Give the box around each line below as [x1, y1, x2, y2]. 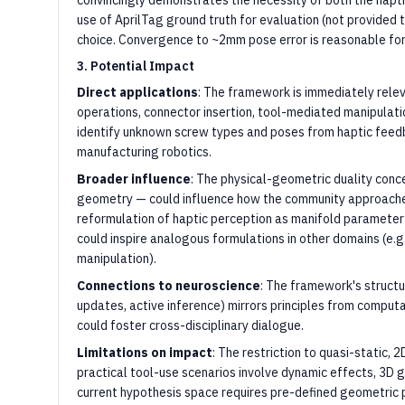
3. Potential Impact [77, 58, 194, 74]
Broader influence [77, 171, 191, 187]
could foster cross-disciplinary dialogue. [77, 317, 304, 334]
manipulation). [77, 250, 156, 267]
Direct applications [77, 84, 198, 100]
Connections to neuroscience [77, 278, 260, 294]
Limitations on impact [77, 344, 212, 361]
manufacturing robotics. [77, 144, 212, 160]
